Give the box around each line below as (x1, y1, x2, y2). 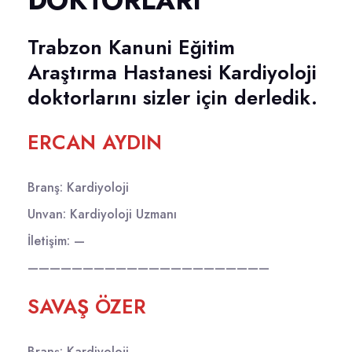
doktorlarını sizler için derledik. (27, 82, 317, 112)
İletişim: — (27, 231, 85, 250)
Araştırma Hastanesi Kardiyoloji (27, 57, 317, 86)
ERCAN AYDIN (27, 127, 162, 156)
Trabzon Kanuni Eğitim (27, 32, 235, 61)
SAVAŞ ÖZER (27, 291, 146, 321)
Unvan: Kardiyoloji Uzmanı (27, 204, 177, 223)
